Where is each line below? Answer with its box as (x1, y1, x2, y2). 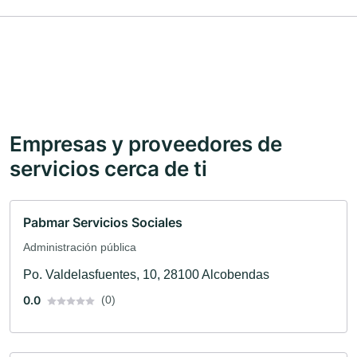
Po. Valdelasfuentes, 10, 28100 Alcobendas (23, 268, 269, 282)
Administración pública (23, 241, 136, 254)
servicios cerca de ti (10, 155, 207, 182)
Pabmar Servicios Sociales (23, 214, 182, 231)
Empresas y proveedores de (10, 131, 282, 157)
